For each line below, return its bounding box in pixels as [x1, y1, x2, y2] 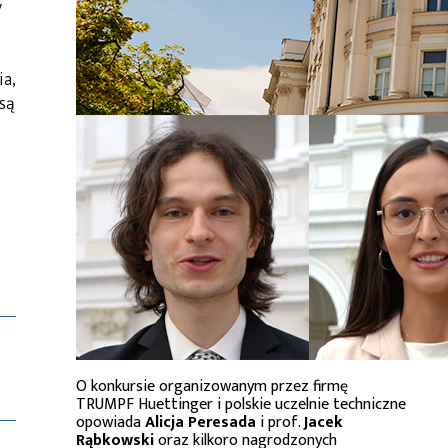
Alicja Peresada [145, 409, 256, 436]
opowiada [76, 409, 145, 436]
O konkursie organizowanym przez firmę [76, 373, 348, 400]
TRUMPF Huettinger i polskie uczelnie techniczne [76, 391, 406, 418]
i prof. [256, 409, 304, 436]
